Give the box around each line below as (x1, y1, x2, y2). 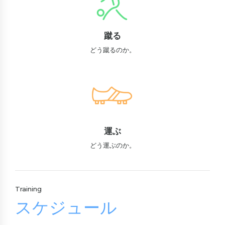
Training (15, 184, 42, 193)
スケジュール (15, 201, 117, 217)
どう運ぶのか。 (89, 141, 136, 149)
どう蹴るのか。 (89, 46, 136, 54)
